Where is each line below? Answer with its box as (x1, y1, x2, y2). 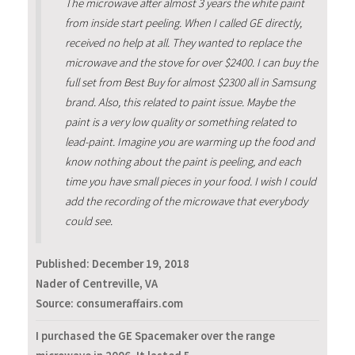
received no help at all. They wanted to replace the (64, 35, 301, 50)
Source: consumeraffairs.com (36, 296, 183, 311)
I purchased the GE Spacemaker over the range (36, 328, 275, 343)
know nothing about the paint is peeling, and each (64, 154, 301, 169)
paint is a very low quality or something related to (64, 114, 296, 129)
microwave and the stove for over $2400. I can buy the (64, 55, 318, 70)
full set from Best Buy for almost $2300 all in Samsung (64, 74, 315, 90)
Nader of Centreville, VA (36, 277, 158, 292)
